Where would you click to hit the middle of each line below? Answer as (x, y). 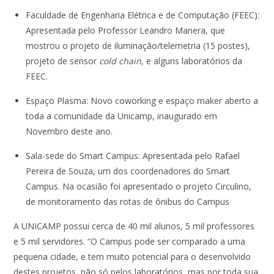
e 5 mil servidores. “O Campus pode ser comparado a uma (130, 242)
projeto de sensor (63, 61)
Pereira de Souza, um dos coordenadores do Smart (128, 171)
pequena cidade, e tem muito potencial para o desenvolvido (132, 257)
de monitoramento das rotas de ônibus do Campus (130, 202)
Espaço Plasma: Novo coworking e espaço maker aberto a (142, 101)
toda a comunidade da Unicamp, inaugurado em (122, 116)
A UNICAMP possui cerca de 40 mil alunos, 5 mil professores (134, 226)
